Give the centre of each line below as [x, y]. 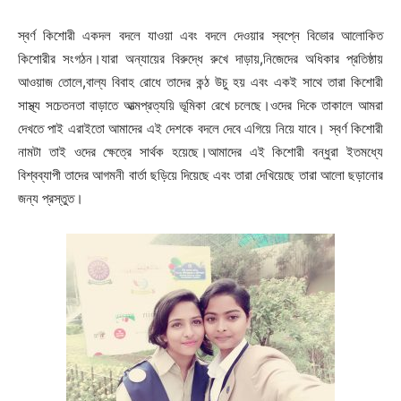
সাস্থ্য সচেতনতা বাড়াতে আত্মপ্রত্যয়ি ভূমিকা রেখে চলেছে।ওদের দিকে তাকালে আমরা [200, 106]
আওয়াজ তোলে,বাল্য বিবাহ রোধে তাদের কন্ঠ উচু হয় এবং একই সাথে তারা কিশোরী [200, 82]
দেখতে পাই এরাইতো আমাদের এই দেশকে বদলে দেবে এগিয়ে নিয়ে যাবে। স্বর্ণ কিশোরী [200, 129]
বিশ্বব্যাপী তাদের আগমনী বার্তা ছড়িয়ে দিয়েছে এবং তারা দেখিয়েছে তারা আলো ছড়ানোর [200, 175]
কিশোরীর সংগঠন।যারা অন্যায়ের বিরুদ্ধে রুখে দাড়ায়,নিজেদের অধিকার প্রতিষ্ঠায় [200, 59]
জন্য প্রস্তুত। [51, 199]
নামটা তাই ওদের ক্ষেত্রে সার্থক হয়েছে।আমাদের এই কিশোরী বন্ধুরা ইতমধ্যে [200, 152]
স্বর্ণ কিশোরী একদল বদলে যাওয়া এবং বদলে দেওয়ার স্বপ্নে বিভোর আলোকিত [200, 36]
